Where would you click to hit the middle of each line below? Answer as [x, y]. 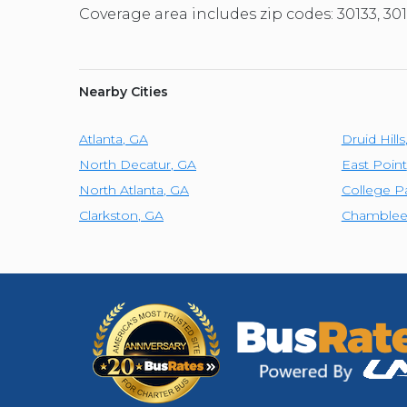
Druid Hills [373, 139]
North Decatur [125, 165]
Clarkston [109, 216]
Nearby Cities [124, 92]
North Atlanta [121, 190]
